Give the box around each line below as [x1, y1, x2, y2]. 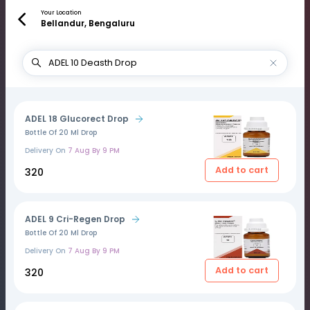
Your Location [40, 9, 82, 17]
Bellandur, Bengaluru [40, 17, 135, 29]
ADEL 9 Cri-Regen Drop [25, 213, 125, 225]
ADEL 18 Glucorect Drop [25, 113, 129, 125]
